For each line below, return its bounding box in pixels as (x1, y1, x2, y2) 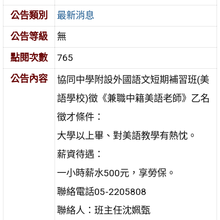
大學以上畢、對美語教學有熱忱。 (57, 130, 197, 142)
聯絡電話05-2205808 (57, 186, 147, 198)
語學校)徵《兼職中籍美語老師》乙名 (57, 93, 210, 105)
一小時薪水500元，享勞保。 (57, 167, 176, 179)
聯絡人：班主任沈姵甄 (57, 205, 151, 217)
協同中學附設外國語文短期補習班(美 (57, 74, 210, 86)
